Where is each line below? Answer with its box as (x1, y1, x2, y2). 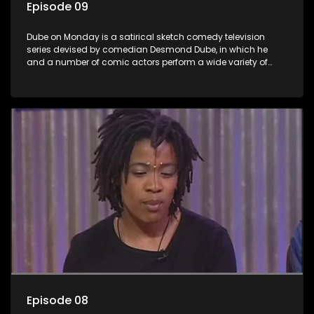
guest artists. (27, 81, 82, 94)
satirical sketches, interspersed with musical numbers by (27, 69, 268, 81)
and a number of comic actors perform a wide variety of (27, 56, 268, 69)
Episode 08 (27, 292, 88, 309)
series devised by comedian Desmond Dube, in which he (27, 43, 268, 56)
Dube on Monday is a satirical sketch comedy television (27, 31, 265, 43)
